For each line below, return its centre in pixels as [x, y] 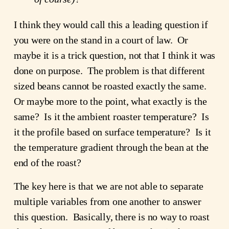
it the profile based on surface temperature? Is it [112, 132]
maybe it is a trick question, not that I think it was [114, 55]
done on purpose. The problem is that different [109, 71]
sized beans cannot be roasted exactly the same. [111, 86]
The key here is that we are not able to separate [109, 186]
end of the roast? [47, 163]
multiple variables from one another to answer [107, 202]
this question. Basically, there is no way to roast [111, 217]
